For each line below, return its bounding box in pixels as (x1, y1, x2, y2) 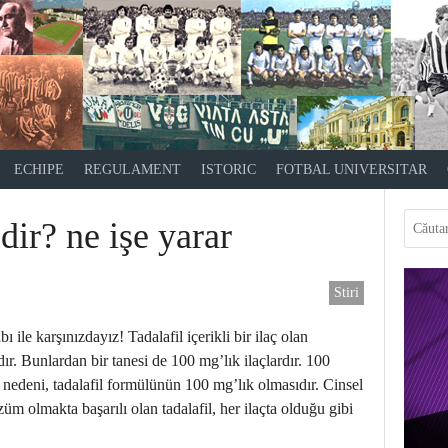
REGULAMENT (84, 161, 181, 177)
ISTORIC (201, 161, 256, 177)
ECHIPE (14, 161, 64, 177)
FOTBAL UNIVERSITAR (276, 161, 427, 177)
